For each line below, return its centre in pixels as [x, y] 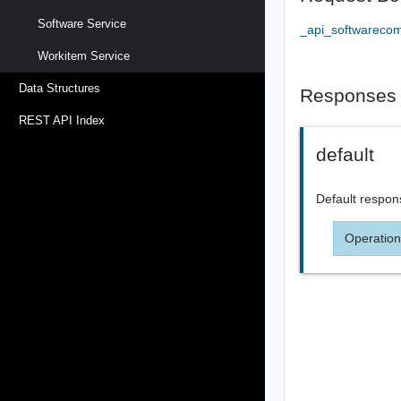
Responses [349, 95]
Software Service [82, 23]
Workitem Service [84, 55]
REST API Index [62, 121]
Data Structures [60, 89]
